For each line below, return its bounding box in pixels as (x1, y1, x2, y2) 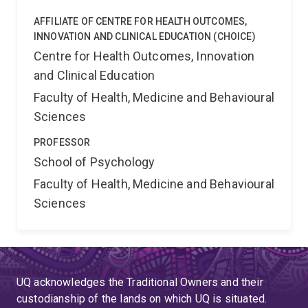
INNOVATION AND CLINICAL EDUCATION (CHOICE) (34, 31, 256, 42)
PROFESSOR (34, 137, 91, 148)
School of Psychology (34, 155, 155, 169)
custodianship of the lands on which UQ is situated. (16, 292, 267, 305)
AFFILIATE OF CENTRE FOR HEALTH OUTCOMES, (34, 16, 247, 27)
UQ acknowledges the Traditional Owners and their (16, 276, 263, 289)
